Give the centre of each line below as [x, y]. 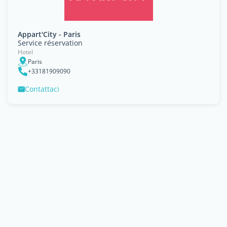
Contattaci [42, 89]
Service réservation [50, 43]
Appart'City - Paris [49, 34]
